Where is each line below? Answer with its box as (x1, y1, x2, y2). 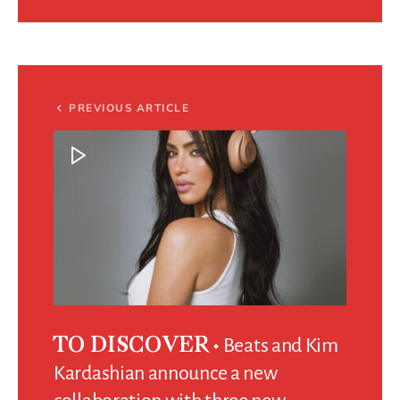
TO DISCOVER (54, 335, 209, 357)
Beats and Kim (222, 334, 338, 356)
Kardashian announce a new (54, 362, 278, 384)
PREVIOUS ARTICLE (69, 100, 190, 115)
